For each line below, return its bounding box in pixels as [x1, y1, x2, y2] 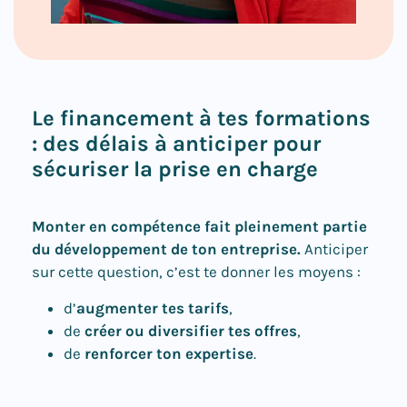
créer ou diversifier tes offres [84, 321, 297, 340]
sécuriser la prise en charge [32, 155, 318, 182]
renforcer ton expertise [84, 343, 253, 362]
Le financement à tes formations [32, 104, 371, 131]
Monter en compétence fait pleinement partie [32, 216, 367, 235]
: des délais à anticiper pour [32, 130, 321, 156]
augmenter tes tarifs [76, 298, 229, 317]
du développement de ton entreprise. [32, 239, 301, 258]
